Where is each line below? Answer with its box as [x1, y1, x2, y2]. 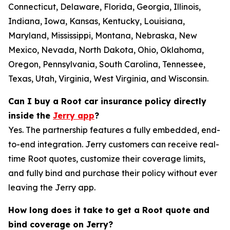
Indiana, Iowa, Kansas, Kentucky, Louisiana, [8, 16, 185, 26]
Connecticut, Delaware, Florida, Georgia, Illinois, [8, 2, 201, 12]
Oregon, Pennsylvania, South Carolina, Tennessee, [8, 59, 205, 69]
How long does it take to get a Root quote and [8, 205, 209, 215]
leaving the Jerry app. [8, 182, 95, 193]
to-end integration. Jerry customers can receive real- [8, 139, 219, 149]
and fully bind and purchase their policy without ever [8, 168, 217, 178]
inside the [8, 110, 53, 121]
